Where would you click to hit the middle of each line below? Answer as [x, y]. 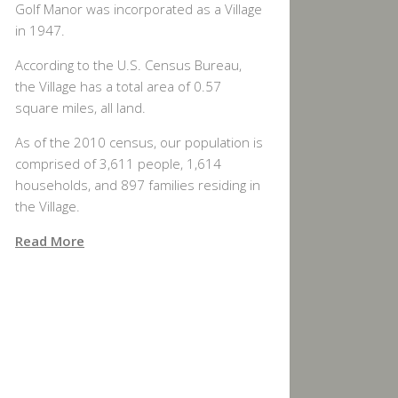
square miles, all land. [80, 108]
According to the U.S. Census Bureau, [128, 65]
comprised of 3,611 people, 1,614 [118, 164]
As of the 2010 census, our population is [139, 143]
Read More [50, 241]
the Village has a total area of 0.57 [118, 87]
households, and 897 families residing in [138, 185]
